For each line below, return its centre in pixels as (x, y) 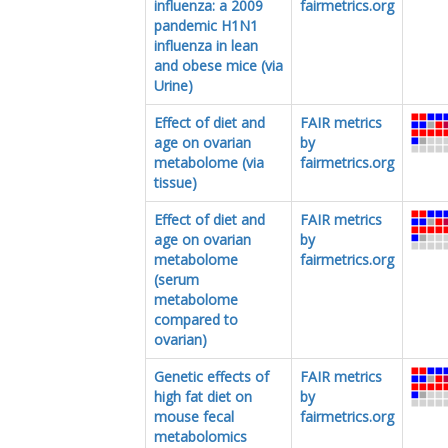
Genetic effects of (211, 376)
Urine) (173, 85)
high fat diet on (203, 396)
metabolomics (200, 436)
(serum (176, 279)
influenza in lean (206, 45)
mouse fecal (194, 416)
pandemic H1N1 (206, 25)
